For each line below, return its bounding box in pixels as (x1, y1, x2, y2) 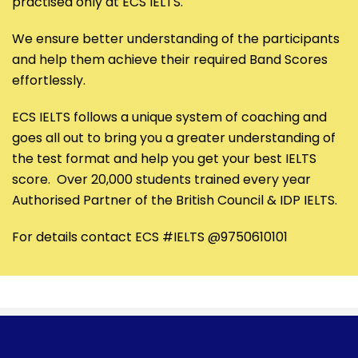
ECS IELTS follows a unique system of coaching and (12, 108, 327, 127)
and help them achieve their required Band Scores (12, 50, 328, 70)
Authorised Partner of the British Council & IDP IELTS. (12, 191, 337, 210)
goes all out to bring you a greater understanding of (12, 129, 336, 148)
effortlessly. (12, 71, 86, 90)
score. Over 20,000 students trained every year (12, 170, 311, 189)
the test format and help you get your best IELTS (12, 149, 316, 169)
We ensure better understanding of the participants (12, 30, 340, 49)
